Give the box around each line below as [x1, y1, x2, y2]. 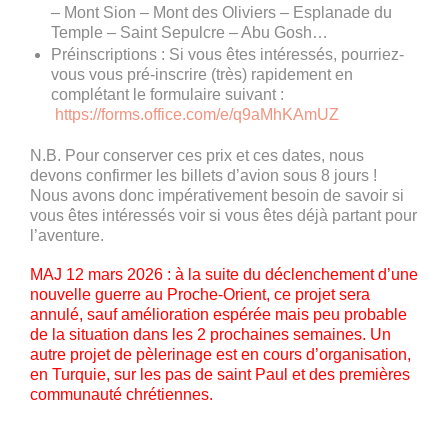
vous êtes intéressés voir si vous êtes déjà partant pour [30, 206, 417, 224]
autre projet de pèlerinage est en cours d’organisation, [30, 346, 411, 364]
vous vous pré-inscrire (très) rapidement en [50, 65, 353, 83]
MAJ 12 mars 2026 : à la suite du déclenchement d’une [30, 266, 418, 284]
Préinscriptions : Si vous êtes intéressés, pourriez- [50, 45, 404, 63]
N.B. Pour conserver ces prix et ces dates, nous [30, 146, 364, 164]
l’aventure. [30, 226, 104, 244]
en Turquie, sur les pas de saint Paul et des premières [30, 366, 410, 384]
